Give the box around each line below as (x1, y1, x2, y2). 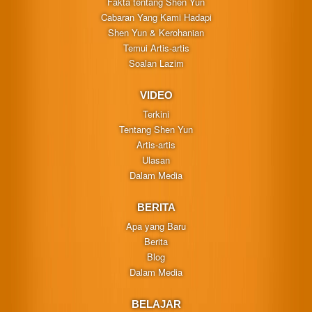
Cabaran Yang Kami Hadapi (100, 10, 212, 24)
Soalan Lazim (128, 56, 184, 70)
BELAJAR (131, 297, 181, 310)
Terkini (143, 107, 169, 120)
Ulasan (142, 153, 170, 166)
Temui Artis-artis (123, 40, 189, 54)
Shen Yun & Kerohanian (108, 25, 204, 39)
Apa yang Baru (126, 219, 186, 233)
